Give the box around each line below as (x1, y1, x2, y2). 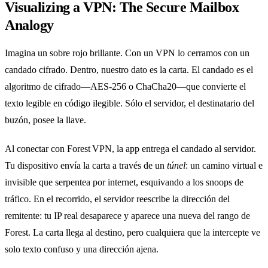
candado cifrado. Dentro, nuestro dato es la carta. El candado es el (5, 65, 253, 75)
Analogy (5, 17, 54, 33)
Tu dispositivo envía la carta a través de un (5, 160, 167, 171)
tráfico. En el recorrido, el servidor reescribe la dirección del (5, 194, 230, 205)
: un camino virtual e (185, 160, 263, 171)
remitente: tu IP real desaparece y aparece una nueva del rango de (5, 211, 250, 221)
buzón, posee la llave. (5, 115, 86, 126)
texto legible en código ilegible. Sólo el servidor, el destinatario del (5, 98, 254, 109)
